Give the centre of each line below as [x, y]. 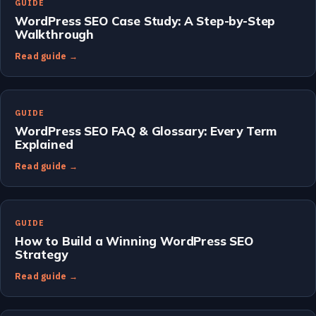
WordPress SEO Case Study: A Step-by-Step [145, 20]
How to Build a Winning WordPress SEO [134, 241]
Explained [44, 144]
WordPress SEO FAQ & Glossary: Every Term [146, 130]
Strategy [41, 254]
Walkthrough [55, 34]
